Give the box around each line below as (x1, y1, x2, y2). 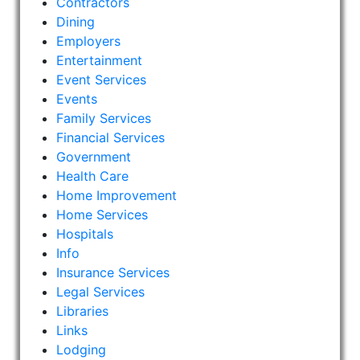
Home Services (56, 207, 149, 223)
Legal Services (56, 284, 145, 300)
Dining (56, 14, 96, 30)
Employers (56, 33, 121, 49)
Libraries (56, 303, 109, 319)
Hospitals (56, 226, 114, 242)
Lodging (56, 342, 107, 358)
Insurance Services (56, 264, 170, 280)
